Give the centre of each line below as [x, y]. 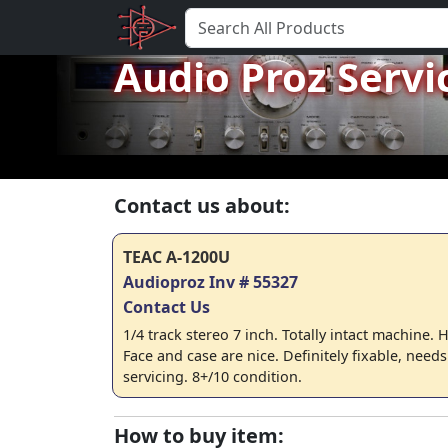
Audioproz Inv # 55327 [210, 282]
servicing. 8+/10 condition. [212, 376]
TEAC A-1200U [176, 257]
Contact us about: [202, 205]
